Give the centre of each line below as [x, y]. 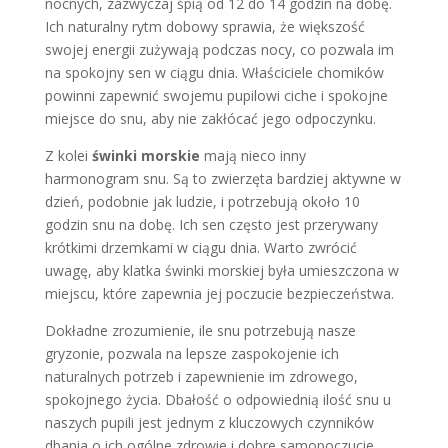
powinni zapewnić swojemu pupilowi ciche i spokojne [216, 95]
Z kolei [68, 155]
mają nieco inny [252, 155]
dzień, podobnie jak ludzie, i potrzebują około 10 [202, 201]
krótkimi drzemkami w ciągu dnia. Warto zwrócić [200, 247]
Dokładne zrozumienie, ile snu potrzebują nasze [200, 330]
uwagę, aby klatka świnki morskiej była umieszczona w [221, 270]
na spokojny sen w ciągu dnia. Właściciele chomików [214, 72]
